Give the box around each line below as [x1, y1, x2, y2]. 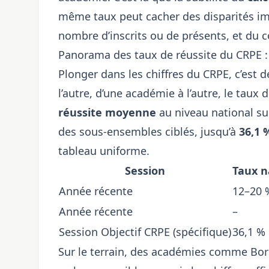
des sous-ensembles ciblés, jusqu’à [58, 124, 239, 139]
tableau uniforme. [58, 144, 150, 158]
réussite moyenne [58, 105, 156, 119]
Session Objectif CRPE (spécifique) [59, 225, 231, 239]
